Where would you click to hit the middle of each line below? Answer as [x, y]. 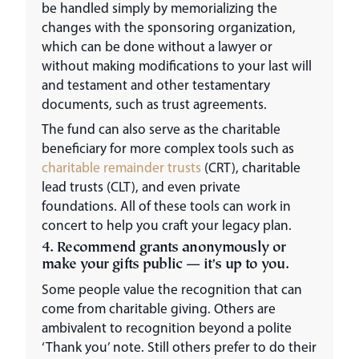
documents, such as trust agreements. [154, 104]
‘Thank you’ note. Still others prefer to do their [179, 347]
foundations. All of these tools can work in [166, 206]
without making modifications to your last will [177, 66]
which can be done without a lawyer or [157, 46]
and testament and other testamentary [156, 85]
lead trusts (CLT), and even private [141, 187]
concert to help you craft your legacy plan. [167, 225]
